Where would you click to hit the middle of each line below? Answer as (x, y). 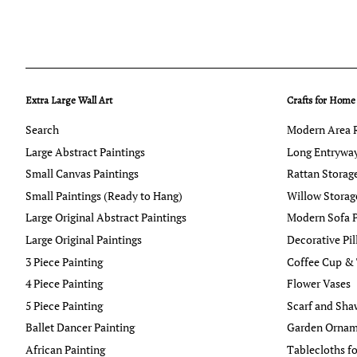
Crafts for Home (321, 100)
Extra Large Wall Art (69, 100)
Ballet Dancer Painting (80, 328)
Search (42, 129)
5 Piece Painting (64, 305)
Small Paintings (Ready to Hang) (104, 195)
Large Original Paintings (84, 240)
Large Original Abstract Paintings (106, 218)
